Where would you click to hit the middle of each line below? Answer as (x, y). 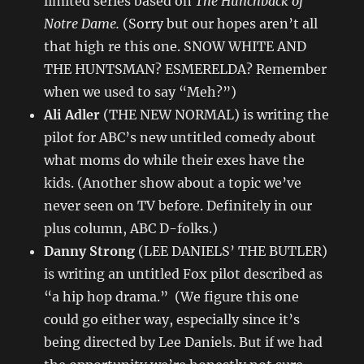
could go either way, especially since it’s (172, 319)
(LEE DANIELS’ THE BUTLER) (232, 251)
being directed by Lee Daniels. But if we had (184, 342)
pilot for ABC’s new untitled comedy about (180, 137)
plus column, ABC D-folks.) (131, 228)
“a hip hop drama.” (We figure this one (172, 297)
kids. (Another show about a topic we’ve (173, 183)
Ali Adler (72, 115)
